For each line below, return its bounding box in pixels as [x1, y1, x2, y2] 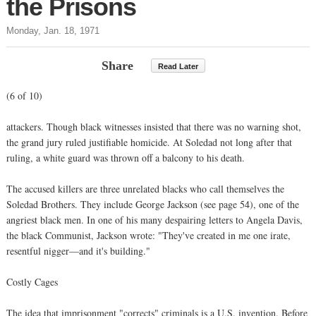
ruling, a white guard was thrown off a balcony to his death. [6, 150, 245, 164]
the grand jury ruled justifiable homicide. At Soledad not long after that [6, 135, 292, 149]
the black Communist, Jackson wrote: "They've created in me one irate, [6, 228, 291, 242]
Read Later [158, 61, 198, 71]
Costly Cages [6, 274, 58, 288]
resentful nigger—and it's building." [6, 243, 150, 257]
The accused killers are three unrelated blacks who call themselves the [6, 181, 284, 195]
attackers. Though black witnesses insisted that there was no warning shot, [6, 119, 301, 133]
